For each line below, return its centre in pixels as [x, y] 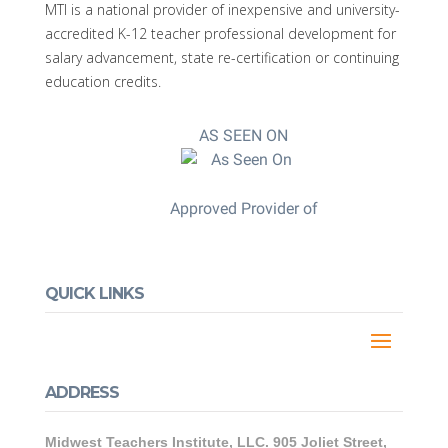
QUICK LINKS [94, 293]
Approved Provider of [243, 208]
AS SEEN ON [244, 135]
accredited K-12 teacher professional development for [220, 33]
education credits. [102, 81]
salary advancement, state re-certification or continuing [221, 57]
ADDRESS [81, 392]
